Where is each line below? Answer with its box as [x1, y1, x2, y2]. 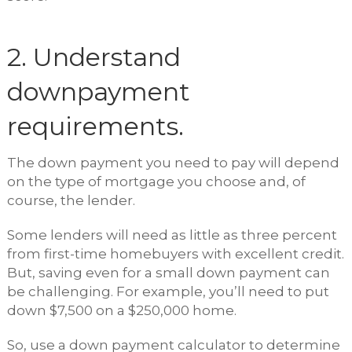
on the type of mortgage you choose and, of [6, 173, 306, 189]
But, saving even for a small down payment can [6, 264, 330, 280]
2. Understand [6, 41, 181, 72]
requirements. [6, 110, 184, 141]
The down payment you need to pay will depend [6, 154, 339, 170]
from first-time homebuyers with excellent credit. [6, 245, 344, 262]
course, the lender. [6, 192, 138, 208]
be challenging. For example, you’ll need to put [6, 283, 329, 299]
